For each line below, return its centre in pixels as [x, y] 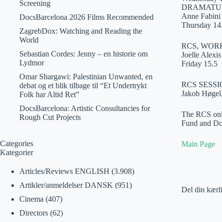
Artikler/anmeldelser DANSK [66, 185]
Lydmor [31, 63]
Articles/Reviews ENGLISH [64, 171]
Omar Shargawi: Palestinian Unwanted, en [86, 77]
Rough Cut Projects [50, 117]
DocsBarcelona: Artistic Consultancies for [84, 108]
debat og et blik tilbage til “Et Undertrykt [83, 85]
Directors [33, 213]
